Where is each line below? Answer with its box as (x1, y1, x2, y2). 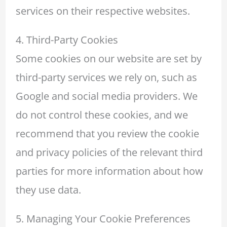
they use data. (15, 182, 81, 197)
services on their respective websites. (15, 4, 190, 18)
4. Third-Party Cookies (15, 32, 118, 47)
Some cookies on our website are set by (15, 51, 202, 65)
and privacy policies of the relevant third (15, 145, 203, 159)
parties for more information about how (15, 164, 203, 178)
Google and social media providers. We (15, 89, 198, 103)
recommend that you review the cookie (15, 126, 199, 140)
